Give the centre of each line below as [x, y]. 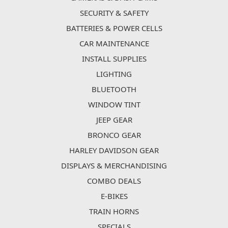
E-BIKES [114, 196]
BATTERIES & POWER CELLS [114, 28]
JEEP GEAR [114, 119]
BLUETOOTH [114, 89]
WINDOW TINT [114, 104]
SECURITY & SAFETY [114, 12]
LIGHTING [114, 74]
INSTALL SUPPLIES [114, 58]
